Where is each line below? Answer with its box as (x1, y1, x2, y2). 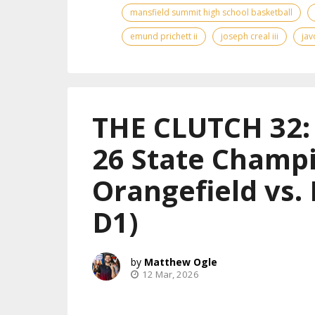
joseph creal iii (221, 30, 278, 42)
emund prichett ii (130, 30, 198, 42)
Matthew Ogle (144, 255, 217, 269)
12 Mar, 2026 (142, 267, 199, 281)
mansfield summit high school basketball (130, 6, 292, 18)
